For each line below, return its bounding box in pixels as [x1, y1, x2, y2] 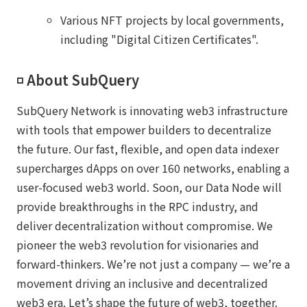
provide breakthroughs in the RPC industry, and [16, 197, 258, 214]
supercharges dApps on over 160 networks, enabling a [16, 159, 289, 176]
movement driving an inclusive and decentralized [16, 274, 268, 291]
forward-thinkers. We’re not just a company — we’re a [16, 255, 290, 272]
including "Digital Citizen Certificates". [60, 30, 258, 47]
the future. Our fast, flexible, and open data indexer [16, 140, 279, 157]
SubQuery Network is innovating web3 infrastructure [16, 101, 288, 119]
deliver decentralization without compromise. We [16, 217, 273, 234]
